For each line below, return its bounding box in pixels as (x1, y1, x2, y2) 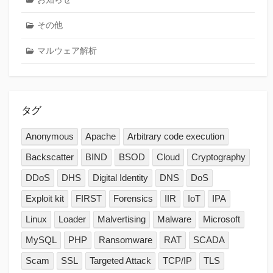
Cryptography (191, 152, 246, 163)
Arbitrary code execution (127, 131, 225, 142)
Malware (157, 214, 192, 225)
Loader (58, 214, 87, 225)
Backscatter (26, 152, 74, 163)
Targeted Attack (90, 255, 152, 266)
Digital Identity (93, 172, 149, 183)
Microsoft (202, 214, 240, 225)
